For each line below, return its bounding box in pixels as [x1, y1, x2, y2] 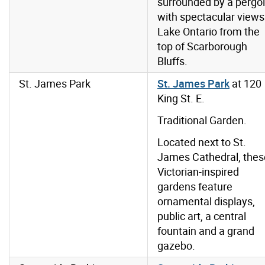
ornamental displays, [157, 194, 255, 209]
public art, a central [157, 209, 246, 224]
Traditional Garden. [157, 113, 247, 128]
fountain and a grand [157, 224, 254, 238]
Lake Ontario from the [157, 24, 260, 39]
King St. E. [157, 91, 205, 106]
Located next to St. [157, 135, 246, 150]
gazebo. [157, 238, 195, 253]
